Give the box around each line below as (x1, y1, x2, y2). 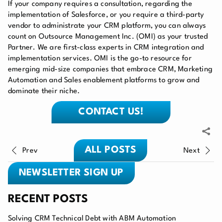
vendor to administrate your (8, 22, 104, 30)
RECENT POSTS (8, 193, 88, 205)
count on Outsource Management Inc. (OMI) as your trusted (8, 33, 208, 41)
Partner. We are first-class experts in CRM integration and (8, 44, 204, 52)
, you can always (151, 22, 206, 30)
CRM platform (104, 22, 151, 30)
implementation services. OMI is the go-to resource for (8, 55, 192, 62)
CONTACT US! (78, 107, 144, 117)
